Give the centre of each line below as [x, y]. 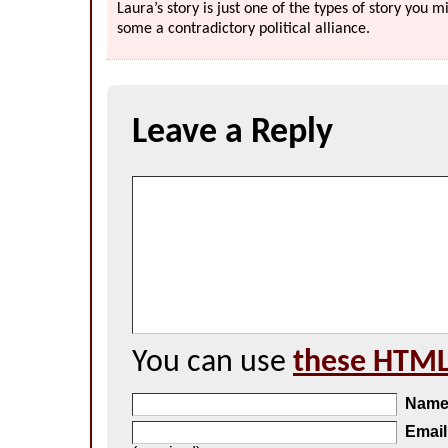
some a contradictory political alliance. [243, 29]
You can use [212, 363]
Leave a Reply [232, 133]
